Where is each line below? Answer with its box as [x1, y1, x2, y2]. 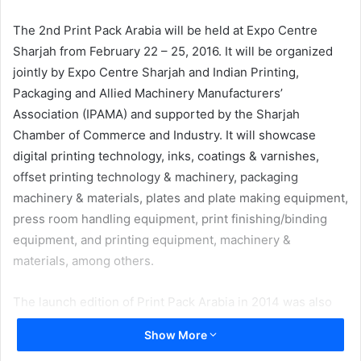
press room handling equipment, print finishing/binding [13, 210, 327, 226]
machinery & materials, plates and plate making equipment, [13, 189, 348, 205]
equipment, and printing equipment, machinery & [13, 231, 291, 247]
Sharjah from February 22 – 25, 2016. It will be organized [13, 43, 333, 59]
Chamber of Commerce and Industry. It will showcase [13, 127, 316, 143]
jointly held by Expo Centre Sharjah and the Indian [13, 314, 297, 330]
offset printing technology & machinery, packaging [13, 168, 298, 185]
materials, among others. [13, 252, 154, 268]
